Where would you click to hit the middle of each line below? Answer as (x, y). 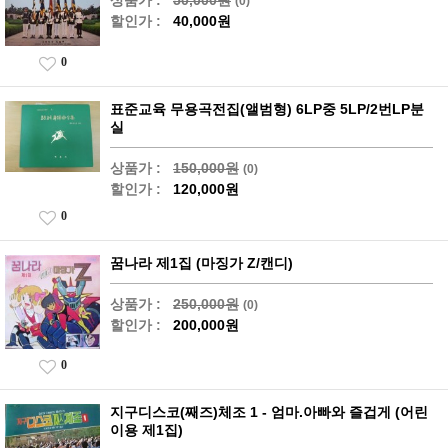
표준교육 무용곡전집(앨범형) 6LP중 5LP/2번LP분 (267, 108)
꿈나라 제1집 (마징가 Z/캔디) (201, 262)
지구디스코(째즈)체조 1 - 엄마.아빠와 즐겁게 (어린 (269, 412)
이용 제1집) (146, 430)
